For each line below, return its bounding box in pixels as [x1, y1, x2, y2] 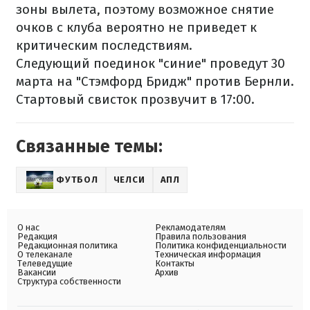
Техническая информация [155, 249, 261, 259]
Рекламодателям [155, 222, 226, 232]
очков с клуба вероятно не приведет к [16, 19, 257, 35]
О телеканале [17, 249, 73, 259]
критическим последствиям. [16, 37, 192, 53]
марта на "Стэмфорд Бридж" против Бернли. [16, 73, 294, 89]
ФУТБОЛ [56, 174, 98, 185]
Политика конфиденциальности [155, 240, 286, 250]
